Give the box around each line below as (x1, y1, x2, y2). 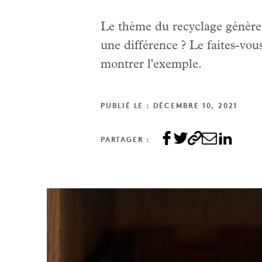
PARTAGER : (101, 136, 150, 144)
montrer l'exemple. (101, 58, 202, 71)
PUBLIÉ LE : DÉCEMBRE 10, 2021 (101, 102, 238, 110)
